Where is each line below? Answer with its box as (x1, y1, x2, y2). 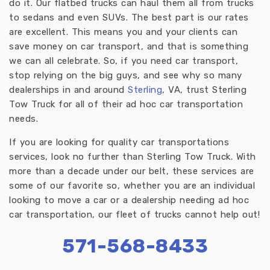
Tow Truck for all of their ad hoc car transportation (9, 99, 243, 110)
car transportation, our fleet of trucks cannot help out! (9, 209, 260, 220)
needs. (9, 113, 38, 124)
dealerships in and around (9, 84, 128, 95)
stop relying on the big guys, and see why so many (9, 70, 242, 81)
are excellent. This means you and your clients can (9, 27, 237, 37)
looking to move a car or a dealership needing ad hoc (9, 195, 249, 206)
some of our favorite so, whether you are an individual (9, 180, 255, 191)
